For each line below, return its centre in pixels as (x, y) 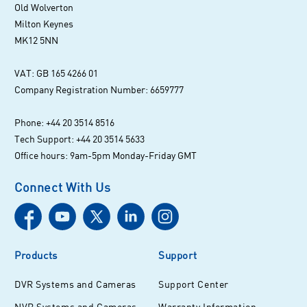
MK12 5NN (36, 40)
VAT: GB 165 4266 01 (56, 73)
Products (36, 255)
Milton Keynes (44, 23)
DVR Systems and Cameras (75, 284)
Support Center (194, 284)
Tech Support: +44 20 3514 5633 (79, 138)
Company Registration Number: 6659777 (99, 89)
